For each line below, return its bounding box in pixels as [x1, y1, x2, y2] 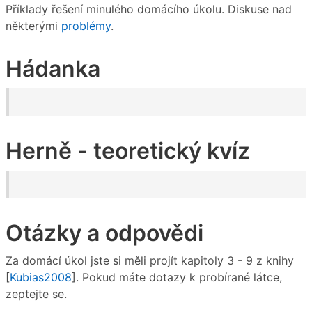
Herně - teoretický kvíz [6, 137, 250, 165]
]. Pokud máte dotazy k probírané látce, [72, 270, 282, 285]
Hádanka [6, 55, 100, 83]
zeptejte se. [6, 287, 67, 302]
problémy [61, 19, 111, 33]
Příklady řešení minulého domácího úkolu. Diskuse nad [6, 2, 292, 17]
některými [6, 19, 61, 33]
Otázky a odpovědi [6, 219, 203, 247]
